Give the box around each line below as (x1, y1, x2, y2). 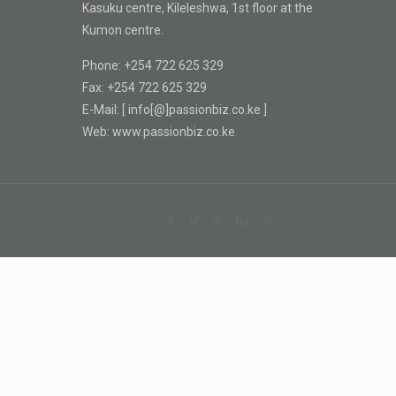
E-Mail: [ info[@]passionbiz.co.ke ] (82, 103, 268, 117)
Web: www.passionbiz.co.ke (82, 125, 236, 139)
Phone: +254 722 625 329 (82, 58, 225, 72)
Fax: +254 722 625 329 (82, 80, 208, 95)
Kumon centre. (82, 23, 164, 37)
